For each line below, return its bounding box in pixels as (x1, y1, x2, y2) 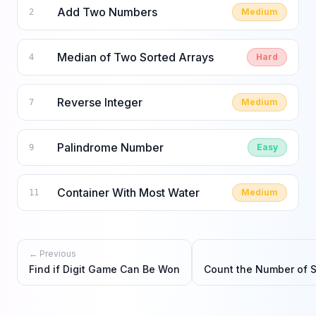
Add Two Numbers (57, 5, 157, 19)
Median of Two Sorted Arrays (57, 50, 214, 64)
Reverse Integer (57, 95, 142, 109)
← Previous (29, 248, 76, 259)
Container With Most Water (57, 186, 200, 200)
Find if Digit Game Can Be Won (29, 263, 180, 275)
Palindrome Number (57, 140, 164, 154)
